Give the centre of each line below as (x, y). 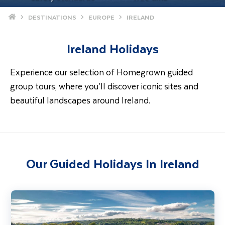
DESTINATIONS (52, 17)
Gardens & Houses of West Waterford (70, 196)
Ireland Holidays (113, 48)
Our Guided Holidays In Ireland (113, 163)
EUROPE (101, 17)
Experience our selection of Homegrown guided (101, 72)
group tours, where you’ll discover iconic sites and (104, 86)
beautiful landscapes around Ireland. (80, 100)
